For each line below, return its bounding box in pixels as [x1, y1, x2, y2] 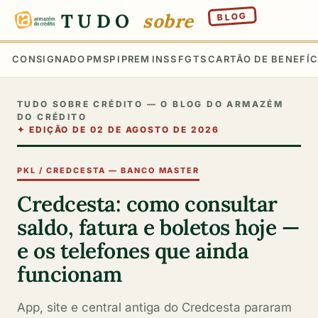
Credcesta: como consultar [17, 190, 278, 217]
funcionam [17, 260, 122, 287]
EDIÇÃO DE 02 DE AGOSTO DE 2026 [28, 124, 219, 135]
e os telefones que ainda [17, 236, 248, 264]
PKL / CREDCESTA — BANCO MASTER [17, 165, 200, 175]
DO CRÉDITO [17, 111, 87, 122]
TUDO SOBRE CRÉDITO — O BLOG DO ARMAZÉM [17, 98, 284, 109]
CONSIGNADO [12, 53, 85, 65]
